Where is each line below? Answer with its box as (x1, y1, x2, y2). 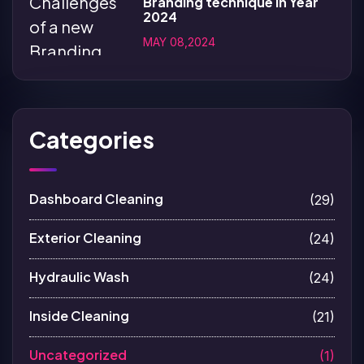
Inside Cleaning (29, 306, 129, 324)
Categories (29, 124, 154, 154)
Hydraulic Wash (29, 267, 129, 285)
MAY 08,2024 (143, 34, 215, 49)
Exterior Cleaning (29, 228, 141, 246)
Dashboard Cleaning (29, 189, 163, 207)
